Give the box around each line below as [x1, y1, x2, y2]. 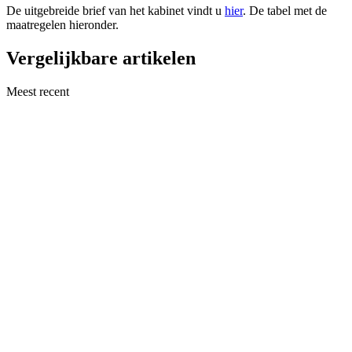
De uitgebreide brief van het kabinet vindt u [6, 4, 225, 18]
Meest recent [6, 84, 69, 98]
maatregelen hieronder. [6, 18, 119, 32]
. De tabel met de [243, 4, 327, 18]
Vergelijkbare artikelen [6, 48, 196, 68]
